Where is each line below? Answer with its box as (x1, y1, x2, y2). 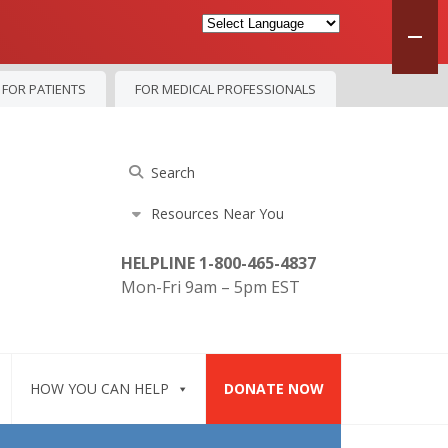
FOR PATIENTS (2, 80, 86, 98)
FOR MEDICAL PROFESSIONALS (135, 80, 316, 98)
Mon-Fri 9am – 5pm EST (121, 276, 300, 298)
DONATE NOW (223, 379, 324, 398)
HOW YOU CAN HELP (29, 379, 169, 398)
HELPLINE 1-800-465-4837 (121, 252, 316, 274)
